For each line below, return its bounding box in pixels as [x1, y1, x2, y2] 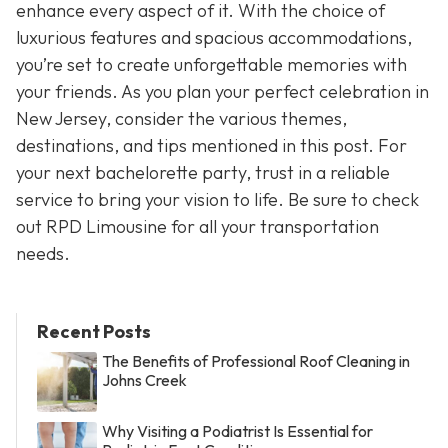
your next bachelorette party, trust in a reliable [16, 161, 390, 185]
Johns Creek [102, 370, 187, 391]
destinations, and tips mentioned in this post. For [16, 134, 407, 158]
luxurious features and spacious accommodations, [16, 26, 412, 50]
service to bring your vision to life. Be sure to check [16, 188, 419, 212]
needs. [16, 242, 70, 266]
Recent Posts [37, 320, 151, 344]
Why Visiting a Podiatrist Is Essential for [102, 421, 373, 442]
